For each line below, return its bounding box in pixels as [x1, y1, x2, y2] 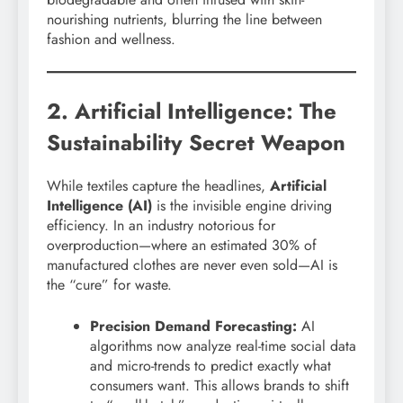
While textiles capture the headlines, [47, 175, 270, 196]
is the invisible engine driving [152, 194, 332, 216]
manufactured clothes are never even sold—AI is [47, 254, 337, 275]
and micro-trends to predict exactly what [90, 354, 331, 376]
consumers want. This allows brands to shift [90, 374, 349, 396]
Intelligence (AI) [47, 194, 152, 216]
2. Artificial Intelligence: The [47, 94, 336, 127]
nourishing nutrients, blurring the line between [47, 8, 322, 30]
